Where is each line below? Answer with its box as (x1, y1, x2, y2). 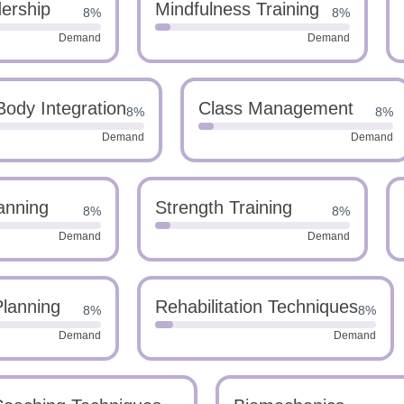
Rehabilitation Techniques (155, 297, 358, 317)
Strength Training (155, 197, 292, 217)
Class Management (198, 98, 353, 118)
